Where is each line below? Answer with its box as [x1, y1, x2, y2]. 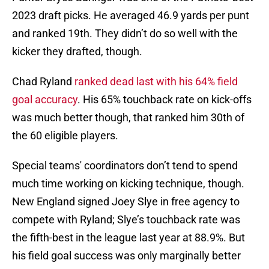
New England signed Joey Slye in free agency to [12, 195, 240, 208]
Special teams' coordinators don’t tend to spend [12, 159, 238, 172]
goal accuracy [12, 93, 77, 106]
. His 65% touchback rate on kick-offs [77, 93, 252, 106]
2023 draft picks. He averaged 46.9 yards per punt [12, 9, 249, 22]
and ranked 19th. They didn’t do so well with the [12, 27, 238, 40]
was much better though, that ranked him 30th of [12, 111, 244, 124]
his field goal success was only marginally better [12, 249, 241, 262]
